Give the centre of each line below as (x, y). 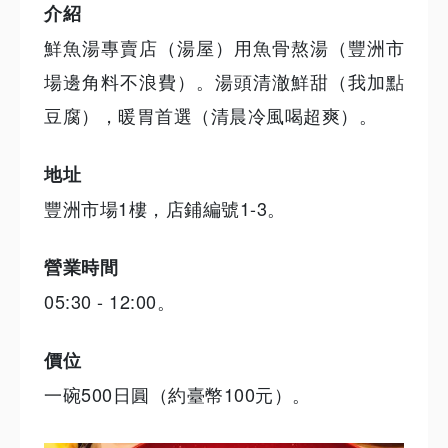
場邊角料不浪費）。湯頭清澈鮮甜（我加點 (224, 80)
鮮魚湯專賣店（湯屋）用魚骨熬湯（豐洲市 (224, 46)
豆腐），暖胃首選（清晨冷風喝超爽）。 (210, 114)
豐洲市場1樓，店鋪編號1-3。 (165, 207)
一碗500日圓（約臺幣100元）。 (177, 393)
